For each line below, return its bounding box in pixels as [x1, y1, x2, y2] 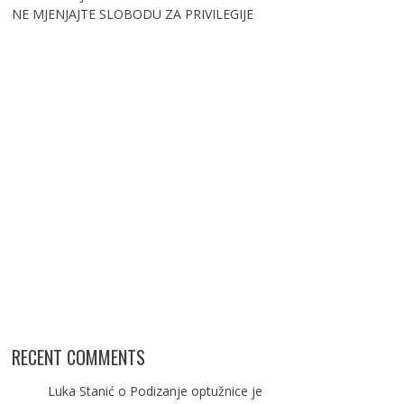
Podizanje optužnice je [129, 382, 262, 399]
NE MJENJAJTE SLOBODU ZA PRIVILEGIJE [11, 5, 253, 23]
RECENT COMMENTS [11, 344, 145, 371]
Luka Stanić [47, 382, 115, 399]
